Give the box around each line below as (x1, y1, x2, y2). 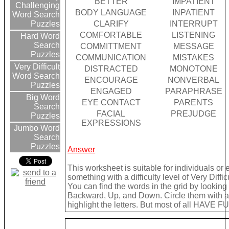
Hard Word (18, 32, 60, 41)
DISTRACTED (84, 64, 138, 74)
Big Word (24, 93, 60, 102)
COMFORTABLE (80, 31, 143, 40)
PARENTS (174, 98, 214, 107)
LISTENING (172, 31, 216, 40)
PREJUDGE (171, 109, 217, 119)
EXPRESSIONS (81, 119, 141, 128)
